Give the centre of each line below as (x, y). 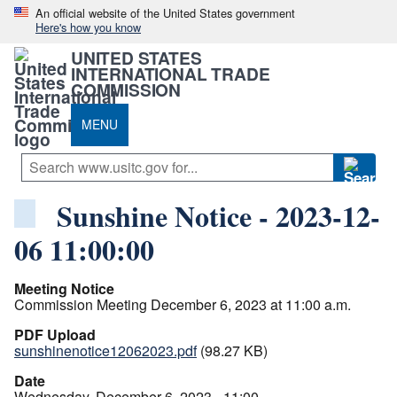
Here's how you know (88, 27)
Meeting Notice (64, 288)
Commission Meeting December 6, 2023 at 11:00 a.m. (183, 304)
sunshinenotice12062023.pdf (105, 350)
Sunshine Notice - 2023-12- (218, 215)
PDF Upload (55, 334)
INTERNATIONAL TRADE (171, 73)
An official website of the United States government (165, 13)
